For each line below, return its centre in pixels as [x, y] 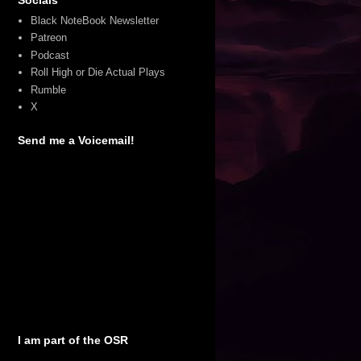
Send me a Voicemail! [76, 140]
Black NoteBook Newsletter [94, 20]
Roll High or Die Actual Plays [98, 73]
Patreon [48, 38]
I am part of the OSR [73, 340]
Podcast [50, 55]
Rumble [48, 89]
